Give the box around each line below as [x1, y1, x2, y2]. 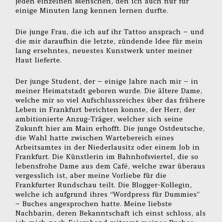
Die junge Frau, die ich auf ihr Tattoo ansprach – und [15, 27, 205, 37]
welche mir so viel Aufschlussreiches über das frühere [15, 96, 206, 105]
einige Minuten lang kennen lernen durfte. [15, 6, 168, 15]
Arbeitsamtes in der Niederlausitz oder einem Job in [15, 143, 200, 152]
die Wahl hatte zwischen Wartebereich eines [15, 133, 174, 143]
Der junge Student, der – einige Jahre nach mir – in [15, 77, 199, 86]
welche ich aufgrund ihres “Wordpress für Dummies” [15, 190, 200, 199]
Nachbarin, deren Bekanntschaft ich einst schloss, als [15, 209, 206, 218]
